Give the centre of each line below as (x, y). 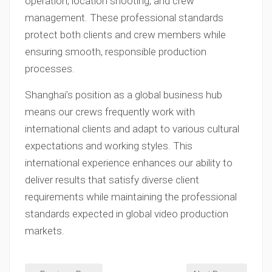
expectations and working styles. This (109, 146)
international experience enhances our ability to (129, 163)
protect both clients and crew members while (125, 35)
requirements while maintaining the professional (131, 197)
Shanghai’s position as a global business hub (124, 95)
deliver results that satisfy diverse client (112, 180)
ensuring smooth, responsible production (116, 52)
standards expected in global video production (127, 214)
